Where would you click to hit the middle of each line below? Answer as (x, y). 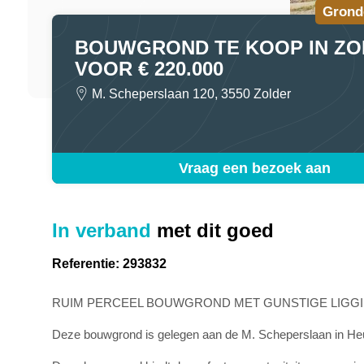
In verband (101, 231)
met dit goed (212, 231)
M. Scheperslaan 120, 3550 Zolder (191, 93)
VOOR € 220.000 (149, 68)
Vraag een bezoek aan (255, 169)
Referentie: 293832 (109, 264)
